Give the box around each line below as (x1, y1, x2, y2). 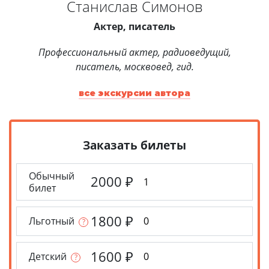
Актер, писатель (94, 19, 175, 33)
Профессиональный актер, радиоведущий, (38, 45, 231, 59)
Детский (29, 250, 67, 264)
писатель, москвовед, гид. (75, 59, 194, 73)
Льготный (29, 214, 75, 228)
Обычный (29, 169, 75, 183)
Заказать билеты (83, 137, 186, 153)
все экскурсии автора (79, 87, 190, 98)
